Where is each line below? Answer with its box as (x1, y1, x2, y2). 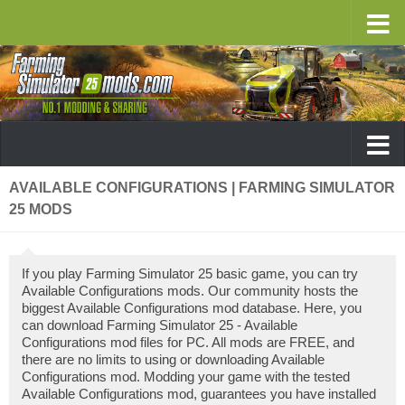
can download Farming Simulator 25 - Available (22, 317, 297, 333)
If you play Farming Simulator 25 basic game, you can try (22, 266, 358, 281)
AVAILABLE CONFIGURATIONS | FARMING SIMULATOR (9, 180, 395, 195)
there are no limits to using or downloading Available (22, 352, 325, 367)
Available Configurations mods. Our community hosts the (22, 283, 358, 298)
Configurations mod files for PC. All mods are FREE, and (22, 334, 354, 350)
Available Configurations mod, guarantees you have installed (22, 386, 376, 401)
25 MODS (9, 202, 72, 217)
